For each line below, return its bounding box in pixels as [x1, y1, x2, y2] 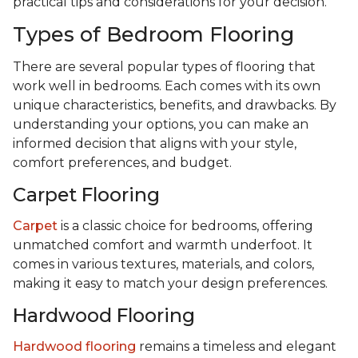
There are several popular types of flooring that [13, 59, 316, 75]
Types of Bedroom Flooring [13, 22, 294, 47]
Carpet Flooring [13, 183, 160, 207]
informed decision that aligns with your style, [13, 136, 296, 152]
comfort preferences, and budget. [13, 155, 232, 171]
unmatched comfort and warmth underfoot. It [13, 237, 312, 253]
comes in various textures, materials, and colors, [13, 257, 314, 272]
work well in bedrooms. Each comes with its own [13, 78, 320, 94]
